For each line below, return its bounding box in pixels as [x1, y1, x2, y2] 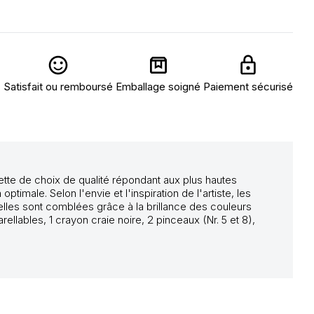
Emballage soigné [116, 80, 200, 93]
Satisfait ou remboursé [4, 80, 113, 93]
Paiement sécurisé [203, 80, 293, 93]
